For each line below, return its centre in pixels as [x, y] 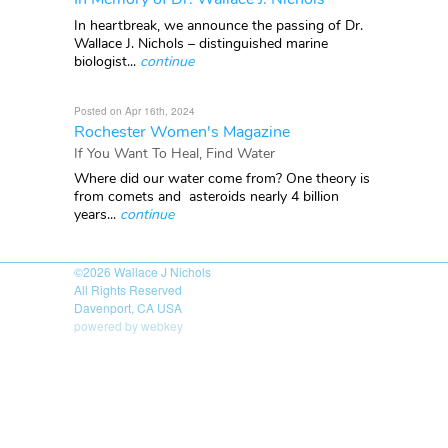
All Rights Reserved [128, 289]
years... [97, 214]
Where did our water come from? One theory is [222, 178]
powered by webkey [128, 325]
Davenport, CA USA [128, 307]
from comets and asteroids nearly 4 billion [206, 196]
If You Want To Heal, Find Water [174, 153]
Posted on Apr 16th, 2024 [134, 110]
